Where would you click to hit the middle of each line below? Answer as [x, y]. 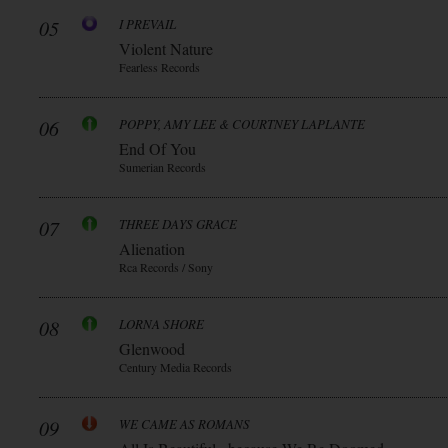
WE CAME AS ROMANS [184, 424]
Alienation [152, 248]
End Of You [157, 148]
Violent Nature [166, 48]
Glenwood [152, 348]
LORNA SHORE [161, 324]
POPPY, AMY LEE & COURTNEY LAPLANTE [242, 124]
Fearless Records [159, 67]
